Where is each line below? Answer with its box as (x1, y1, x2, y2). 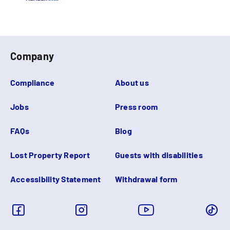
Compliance (10, 78, 55, 88)
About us (115, 78, 149, 88)
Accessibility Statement (10, 174, 101, 184)
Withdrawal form (115, 174, 178, 184)
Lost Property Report (10, 150, 90, 160)
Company (10, 50, 54, 63)
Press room (115, 102, 158, 112)
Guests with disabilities (115, 150, 203, 160)
